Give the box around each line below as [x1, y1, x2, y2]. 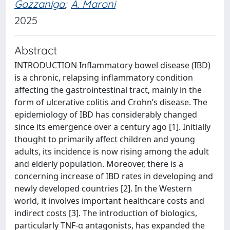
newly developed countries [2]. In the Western [14, 183, 192, 194]
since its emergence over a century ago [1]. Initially [14, 121, 210, 132]
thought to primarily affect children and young [14, 133, 195, 145]
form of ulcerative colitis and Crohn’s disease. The [14, 97, 207, 108]
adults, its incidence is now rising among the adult [14, 146, 209, 157]
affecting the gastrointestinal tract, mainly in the [14, 84, 202, 95]
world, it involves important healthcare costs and [14, 195, 204, 206]
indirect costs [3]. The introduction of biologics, [14, 207, 197, 219]
